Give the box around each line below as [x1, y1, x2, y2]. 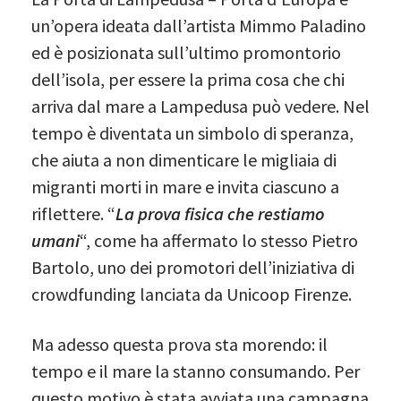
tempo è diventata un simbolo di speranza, [31, 121, 354, 144]
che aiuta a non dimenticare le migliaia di [31, 148, 337, 171]
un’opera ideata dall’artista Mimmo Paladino [31, 13, 366, 37]
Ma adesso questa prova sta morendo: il [31, 332, 328, 355]
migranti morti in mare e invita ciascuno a [31, 175, 339, 198]
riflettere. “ [31, 201, 115, 225]
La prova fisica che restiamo [115, 201, 324, 225]
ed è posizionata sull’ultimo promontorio [31, 40, 341, 64]
